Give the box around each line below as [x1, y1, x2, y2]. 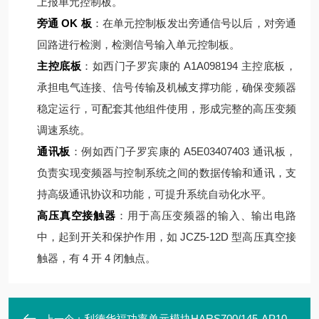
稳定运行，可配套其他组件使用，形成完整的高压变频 [37, 103, 296, 115]
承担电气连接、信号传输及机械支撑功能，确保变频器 [37, 81, 296, 93]
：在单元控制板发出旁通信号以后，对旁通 [91, 17, 297, 29]
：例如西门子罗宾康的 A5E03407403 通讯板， [70, 145, 296, 157]
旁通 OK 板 [37, 17, 92, 29]
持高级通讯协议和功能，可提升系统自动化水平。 [37, 188, 272, 200]
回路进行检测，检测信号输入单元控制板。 [37, 38, 240, 51]
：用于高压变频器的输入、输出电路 [116, 209, 297, 221]
